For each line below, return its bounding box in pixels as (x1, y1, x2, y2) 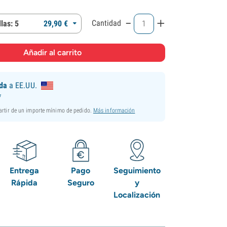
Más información (93, 106, 135, 114)
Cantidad (92, 18, 122, 28)
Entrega (10, 165, 40, 175)
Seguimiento (113, 165, 161, 175)
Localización (113, 190, 161, 200)
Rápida (11, 177, 38, 187)
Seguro (67, 177, 94, 187)
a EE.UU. (7, 80, 37, 90)
